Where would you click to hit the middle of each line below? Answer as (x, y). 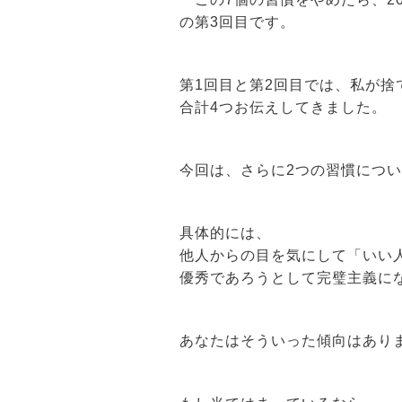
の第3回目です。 (237, 22)
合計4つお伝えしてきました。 (283, 107)
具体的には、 (225, 232)
